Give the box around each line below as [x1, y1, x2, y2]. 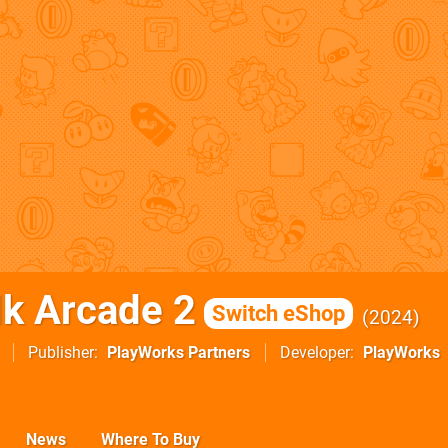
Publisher [28, 343, 94, 362]
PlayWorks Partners [107, 343, 250, 362]
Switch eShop [212, 300, 345, 326]
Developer [280, 343, 350, 362]
